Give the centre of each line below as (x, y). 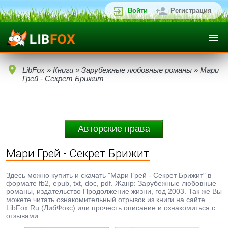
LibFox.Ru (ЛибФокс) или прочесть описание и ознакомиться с (111, 208)
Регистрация (191, 10)
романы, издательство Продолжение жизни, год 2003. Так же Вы (114, 191)
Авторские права (114, 129)
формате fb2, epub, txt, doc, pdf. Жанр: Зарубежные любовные (111, 183)
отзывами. (23, 216)
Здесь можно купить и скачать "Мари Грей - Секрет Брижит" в (109, 175)
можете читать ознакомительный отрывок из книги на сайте (106, 199)
